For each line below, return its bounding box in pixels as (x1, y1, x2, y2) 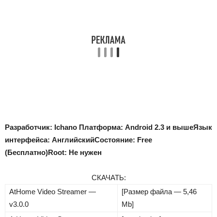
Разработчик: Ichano (5, 123, 79, 131)
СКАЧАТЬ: (91, 173, 126, 182)
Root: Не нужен (48, 148, 102, 156)
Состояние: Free (94, 136, 152, 144)
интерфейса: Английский (5, 136, 94, 144)
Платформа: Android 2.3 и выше (79, 123, 193, 131)
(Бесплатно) (5, 148, 48, 156)
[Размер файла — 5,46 (122, 187, 197, 196)
